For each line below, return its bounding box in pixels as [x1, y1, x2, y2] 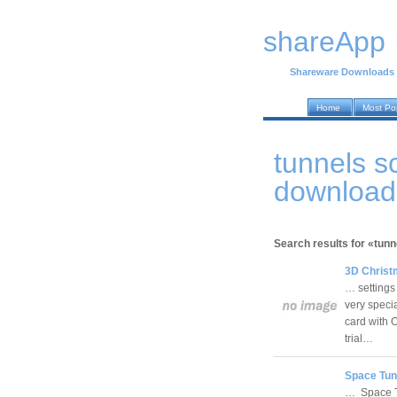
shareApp [263, 26, 385, 58]
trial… [345, 331, 376, 345]
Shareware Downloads [290, 66, 394, 78]
